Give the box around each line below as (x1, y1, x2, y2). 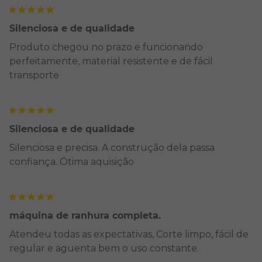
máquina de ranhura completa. (9, 210, 161, 221)
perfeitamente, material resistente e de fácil (9, 56, 213, 67)
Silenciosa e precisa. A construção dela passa (9, 142, 215, 153)
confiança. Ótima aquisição (9, 156, 134, 167)
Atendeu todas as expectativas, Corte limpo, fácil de (9, 229, 249, 240)
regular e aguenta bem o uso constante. (9, 243, 199, 254)
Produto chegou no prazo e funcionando (9, 42, 203, 53)
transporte (9, 70, 59, 81)
